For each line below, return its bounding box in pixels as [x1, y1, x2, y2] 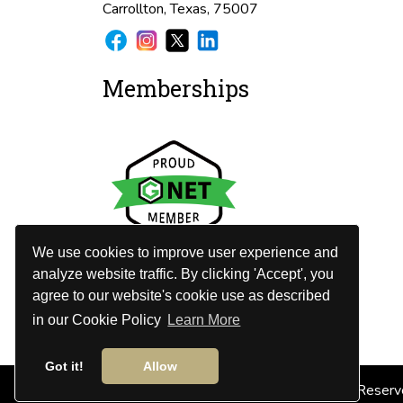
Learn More [167, 312, 241, 328]
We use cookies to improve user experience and [32, 244, 339, 260]
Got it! [44, 359, 84, 374]
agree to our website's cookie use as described [32, 287, 331, 303]
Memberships [103, 74, 249, 103]
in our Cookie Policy [32, 312, 166, 328]
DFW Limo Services [158, 381, 284, 401]
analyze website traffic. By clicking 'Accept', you [32, 265, 335, 282]
